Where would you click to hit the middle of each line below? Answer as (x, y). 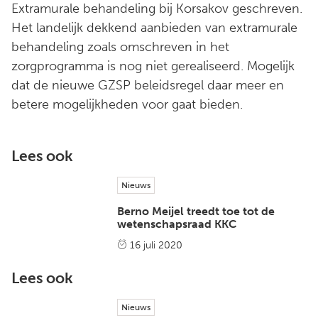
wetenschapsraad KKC (177, 224)
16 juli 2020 (155, 245)
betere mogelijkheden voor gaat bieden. (127, 104)
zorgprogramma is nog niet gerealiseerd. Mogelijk (153, 66)
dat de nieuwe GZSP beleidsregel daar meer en (148, 85)
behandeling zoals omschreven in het (120, 47)
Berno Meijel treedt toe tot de (196, 211)
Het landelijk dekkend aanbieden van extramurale (154, 28)
